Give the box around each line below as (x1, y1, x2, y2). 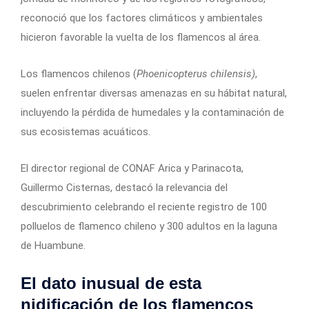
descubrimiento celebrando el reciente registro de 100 (21, 200, 267, 213)
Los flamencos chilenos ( (21, 67, 137, 80)
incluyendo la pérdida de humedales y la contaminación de (21, 106, 284, 119)
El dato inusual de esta (21, 273, 201, 292)
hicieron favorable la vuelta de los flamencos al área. (21, 30, 261, 43)
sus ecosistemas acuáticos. (21, 125, 150, 138)
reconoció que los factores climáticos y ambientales (21, 11, 263, 24)
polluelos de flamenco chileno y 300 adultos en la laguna (21, 219, 277, 232)
